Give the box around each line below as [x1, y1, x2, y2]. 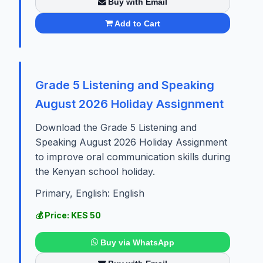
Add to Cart [114, 18, 161, 28]
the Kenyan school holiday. [35, 166, 155, 178]
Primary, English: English [35, 187, 144, 200]
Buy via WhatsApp [100, 237, 174, 247]
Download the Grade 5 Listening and [35, 122, 197, 134]
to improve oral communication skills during [35, 151, 230, 163]
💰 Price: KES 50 [35, 210, 101, 221]
